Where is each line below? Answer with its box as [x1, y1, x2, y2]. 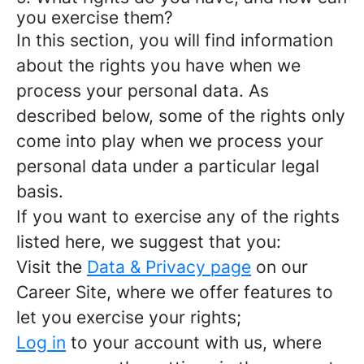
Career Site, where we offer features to [16, 282, 333, 302]
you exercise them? [16, 7, 173, 28]
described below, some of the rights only [16, 106, 345, 126]
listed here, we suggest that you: [16, 232, 281, 252]
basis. [16, 181, 63, 201]
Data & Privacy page [87, 257, 251, 277]
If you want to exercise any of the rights [16, 206, 340, 227]
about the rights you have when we [16, 55, 301, 76]
